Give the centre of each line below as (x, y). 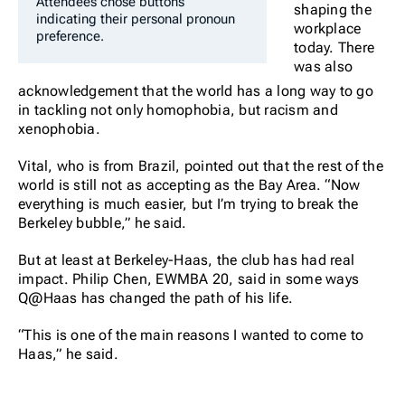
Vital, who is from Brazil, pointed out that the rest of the (201, 165)
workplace (328, 28)
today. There (334, 47)
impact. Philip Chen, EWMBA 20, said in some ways (188, 278)
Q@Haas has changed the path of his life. (155, 297)
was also (323, 66)
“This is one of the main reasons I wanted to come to (191, 334)
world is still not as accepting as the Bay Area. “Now (189, 184)
